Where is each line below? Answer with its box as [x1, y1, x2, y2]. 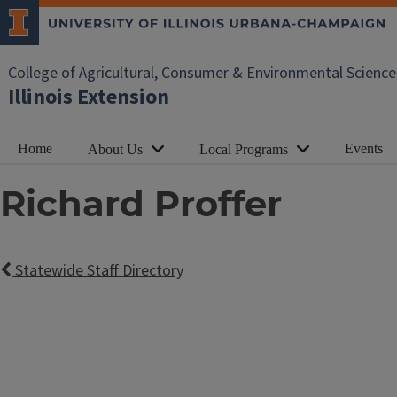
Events [345, 140, 383, 156]
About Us [88, 142, 143, 157]
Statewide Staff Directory [12, 260, 183, 283]
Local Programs [199, 142, 288, 157]
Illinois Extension [8, 82, 169, 113]
